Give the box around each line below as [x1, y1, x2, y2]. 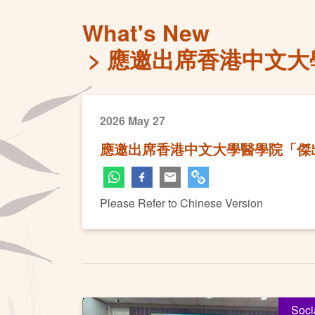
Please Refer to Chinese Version [100, 195, 263, 211]
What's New [82, 16, 210, 49]
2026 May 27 [100, 112, 165, 129]
